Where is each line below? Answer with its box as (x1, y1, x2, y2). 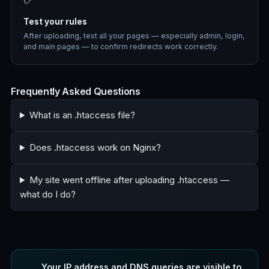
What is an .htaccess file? (29, 109, 135, 121)
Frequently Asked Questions (11, 85, 141, 97)
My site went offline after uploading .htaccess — (29, 174, 229, 186)
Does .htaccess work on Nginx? (29, 142, 161, 153)
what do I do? (20, 189, 76, 200)
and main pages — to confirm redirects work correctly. (23, 42, 218, 51)
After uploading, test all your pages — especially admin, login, (23, 31, 245, 40)
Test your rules (23, 17, 87, 26)
